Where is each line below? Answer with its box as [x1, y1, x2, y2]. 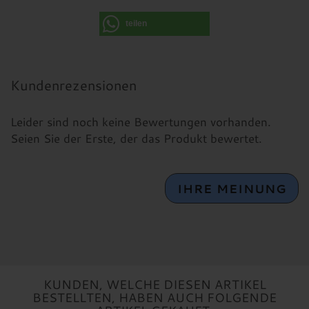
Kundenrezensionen [10, 75, 137, 94]
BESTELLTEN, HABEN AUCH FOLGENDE [32, 288, 277, 306]
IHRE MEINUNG [177, 180, 287, 197]
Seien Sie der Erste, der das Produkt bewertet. [10, 130, 262, 146]
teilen [126, 19, 147, 28]
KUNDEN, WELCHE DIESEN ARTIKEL [43, 275, 266, 293]
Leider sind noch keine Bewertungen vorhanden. [10, 113, 271, 130]
